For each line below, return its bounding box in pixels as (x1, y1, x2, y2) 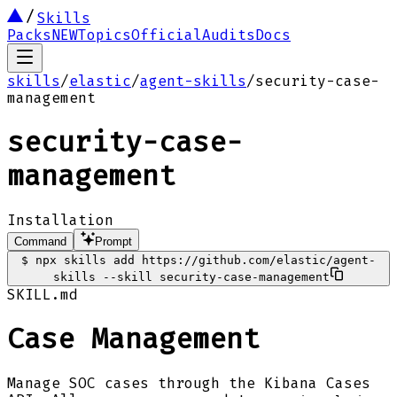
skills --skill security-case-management (53, 269, 330, 284)
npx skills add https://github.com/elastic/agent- (35, 253, 376, 267)
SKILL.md (7, 285, 78, 303)
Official (131, 27, 202, 43)
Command (14, 234, 66, 248)
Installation (7, 211, 113, 229)
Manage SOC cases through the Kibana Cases (7, 374, 370, 392)
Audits (202, 27, 255, 43)
